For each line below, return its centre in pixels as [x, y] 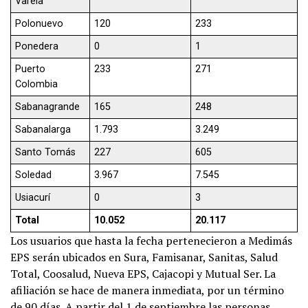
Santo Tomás [46, 152]
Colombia [37, 84]
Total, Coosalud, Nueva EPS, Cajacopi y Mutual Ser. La [143, 273]
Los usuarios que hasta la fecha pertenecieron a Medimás [151, 240]
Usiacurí [33, 197]
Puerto [31, 69]
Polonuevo [40, 23]
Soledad [34, 175]
